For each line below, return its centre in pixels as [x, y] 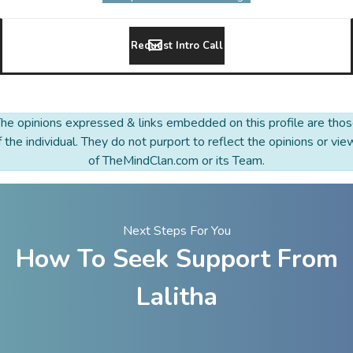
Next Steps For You [176, 230]
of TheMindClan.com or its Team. [176, 160]
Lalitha [176, 296]
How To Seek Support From [176, 258]
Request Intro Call [176, 45]
